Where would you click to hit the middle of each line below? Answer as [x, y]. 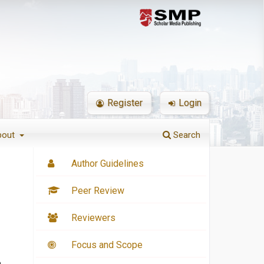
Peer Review [98, 191]
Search [186, 135]
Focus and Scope [107, 245]
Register [125, 103]
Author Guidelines [108, 164]
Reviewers [93, 218]
